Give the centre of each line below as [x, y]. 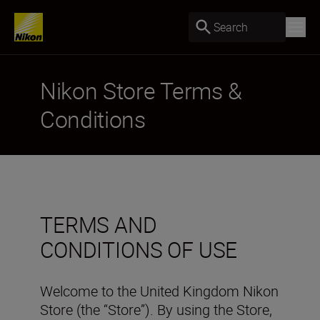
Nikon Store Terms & [141, 90]
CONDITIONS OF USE [139, 250]
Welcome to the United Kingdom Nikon [159, 291]
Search [231, 27]
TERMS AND [99, 225]
